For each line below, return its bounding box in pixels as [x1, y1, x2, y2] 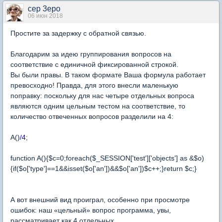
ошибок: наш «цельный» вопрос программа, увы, [10, 206, 171, 215]
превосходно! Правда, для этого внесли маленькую [10, 81, 178, 90]
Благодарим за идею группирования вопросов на [10, 50, 171, 58]
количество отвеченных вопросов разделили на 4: [10, 112, 173, 121]
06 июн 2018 [28, 12, 63, 20]
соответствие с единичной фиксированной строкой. [10, 60, 178, 69]
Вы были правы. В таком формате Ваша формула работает [10, 71, 206, 79]
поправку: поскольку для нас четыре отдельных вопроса [10, 92, 194, 100]
